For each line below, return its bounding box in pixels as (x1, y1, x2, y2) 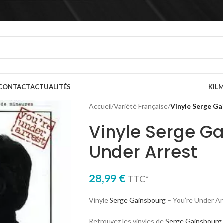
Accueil (88, 102, 111, 110)
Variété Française (113, 102, 168, 110)
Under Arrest (88, 140, 197, 164)
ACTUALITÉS (30, 83, 71, 91)
